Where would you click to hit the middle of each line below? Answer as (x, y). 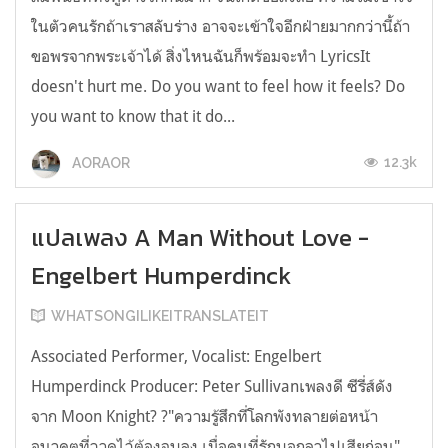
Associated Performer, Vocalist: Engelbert (176, 356)
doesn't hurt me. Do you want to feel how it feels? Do (218, 86)
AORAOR (99, 162)
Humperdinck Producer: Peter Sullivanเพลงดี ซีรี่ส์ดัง (212, 386)
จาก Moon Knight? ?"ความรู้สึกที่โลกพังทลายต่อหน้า (204, 416)
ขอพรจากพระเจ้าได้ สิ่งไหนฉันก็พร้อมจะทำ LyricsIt (200, 56)
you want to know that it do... (133, 116)
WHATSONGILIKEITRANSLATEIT (160, 316)
